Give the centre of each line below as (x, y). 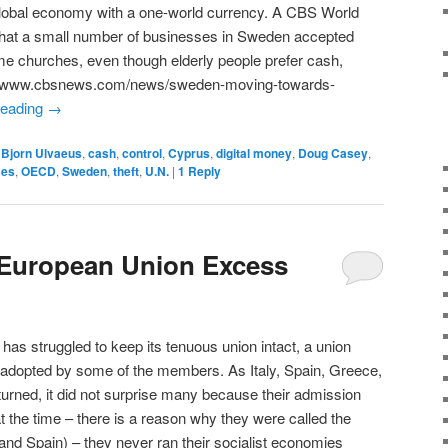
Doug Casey (333, 152)
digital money (254, 152)
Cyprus (189, 152)
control (142, 152)
